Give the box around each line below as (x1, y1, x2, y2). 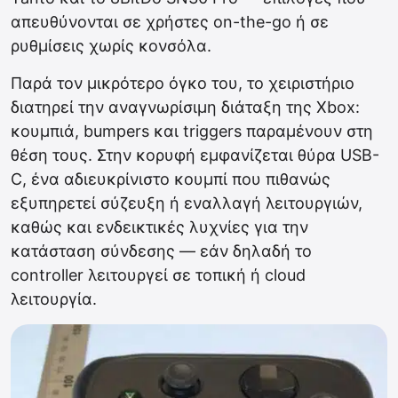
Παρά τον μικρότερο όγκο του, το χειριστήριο (11, 74, 354, 93)
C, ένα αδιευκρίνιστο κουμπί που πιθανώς (11, 170, 330, 189)
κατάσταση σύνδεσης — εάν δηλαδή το (11, 242, 312, 261)
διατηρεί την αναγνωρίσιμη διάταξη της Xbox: (11, 98, 360, 117)
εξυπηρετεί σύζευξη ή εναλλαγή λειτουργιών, (11, 194, 362, 213)
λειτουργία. (11, 290, 97, 309)
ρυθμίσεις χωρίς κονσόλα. (11, 36, 211, 56)
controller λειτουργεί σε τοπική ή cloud (11, 266, 306, 285)
